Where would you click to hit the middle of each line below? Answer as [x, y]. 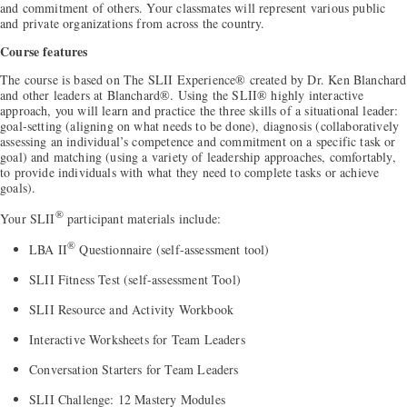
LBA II [49, 249]
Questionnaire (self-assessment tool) [173, 249]
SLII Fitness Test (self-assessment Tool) [135, 279]
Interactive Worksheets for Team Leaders [137, 339]
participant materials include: [142, 219]
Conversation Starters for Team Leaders [134, 369]
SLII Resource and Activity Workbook [132, 309]
